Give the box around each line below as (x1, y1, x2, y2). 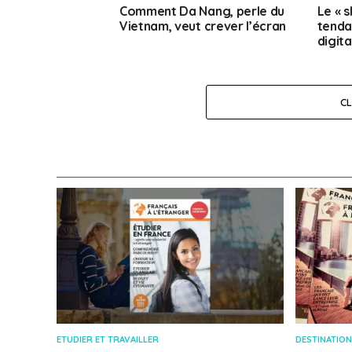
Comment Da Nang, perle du (119, 3, 284, 20)
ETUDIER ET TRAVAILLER (57, 334, 159, 346)
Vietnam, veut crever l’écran (119, 18, 287, 35)
